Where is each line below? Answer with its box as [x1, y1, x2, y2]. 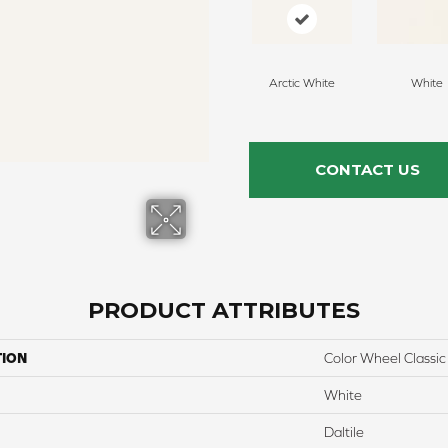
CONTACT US [314, 159, 420, 179]
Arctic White [268, 75, 335, 90]
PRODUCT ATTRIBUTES [88, 296, 360, 324]
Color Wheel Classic [324, 349, 446, 366]
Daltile [324, 423, 364, 440]
